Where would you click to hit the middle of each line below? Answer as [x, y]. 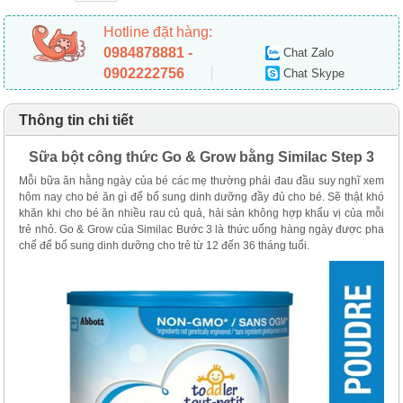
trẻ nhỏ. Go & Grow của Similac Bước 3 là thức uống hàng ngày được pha [201, 229]
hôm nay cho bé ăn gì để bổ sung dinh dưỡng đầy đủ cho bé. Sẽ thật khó [201, 197]
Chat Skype [314, 73]
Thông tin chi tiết [76, 120]
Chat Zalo [309, 53]
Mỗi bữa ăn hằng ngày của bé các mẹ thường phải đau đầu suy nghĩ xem [201, 181]
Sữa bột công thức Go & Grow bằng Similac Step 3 [201, 157]
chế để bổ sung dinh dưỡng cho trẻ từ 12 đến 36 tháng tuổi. [165, 246]
